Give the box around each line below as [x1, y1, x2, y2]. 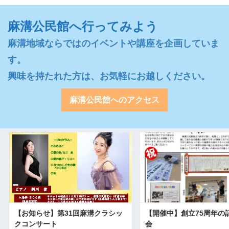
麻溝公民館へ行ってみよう [8, 19, 158, 33]
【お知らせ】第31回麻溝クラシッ [14, 209, 123, 218]
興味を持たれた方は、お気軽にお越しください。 [8, 71, 210, 81]
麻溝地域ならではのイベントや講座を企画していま [8, 38, 219, 49]
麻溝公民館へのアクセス [70, 95, 159, 104]
